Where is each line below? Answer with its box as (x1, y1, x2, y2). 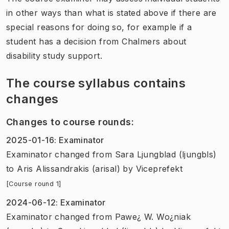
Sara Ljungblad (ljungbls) (114, 149, 217, 159)
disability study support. (6, 50, 102, 61)
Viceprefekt (135, 163, 183, 174)
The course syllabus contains (6, 75, 186, 90)
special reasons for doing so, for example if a (6, 21, 192, 32)
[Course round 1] (6, 179, 61, 188)
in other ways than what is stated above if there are (6, 7, 217, 18)
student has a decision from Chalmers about (6, 36, 187, 47)
